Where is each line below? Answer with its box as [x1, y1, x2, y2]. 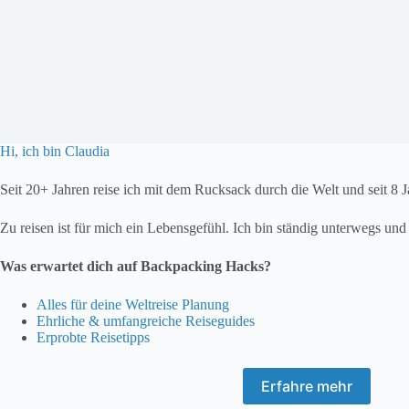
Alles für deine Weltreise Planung [37, 297, 229, 313]
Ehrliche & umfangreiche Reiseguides [37, 313, 255, 330]
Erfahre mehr [261, 377, 352, 396]
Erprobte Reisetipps [37, 330, 150, 346]
